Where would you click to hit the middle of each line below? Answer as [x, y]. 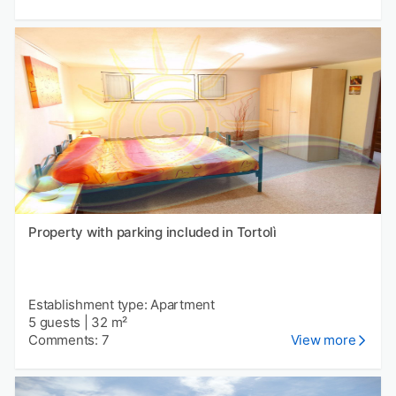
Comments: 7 [69, 340]
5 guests [54, 323]
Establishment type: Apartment [122, 305]
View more [323, 340]
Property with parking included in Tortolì [152, 232]
